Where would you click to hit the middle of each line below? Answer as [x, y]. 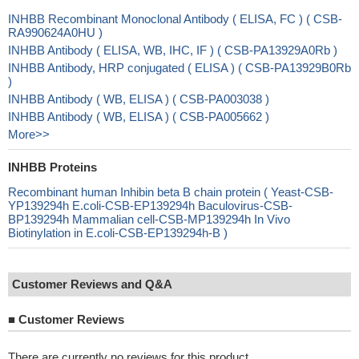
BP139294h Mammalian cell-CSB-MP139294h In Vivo [149, 219]
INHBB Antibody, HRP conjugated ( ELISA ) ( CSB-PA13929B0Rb [179, 68]
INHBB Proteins [52, 167]
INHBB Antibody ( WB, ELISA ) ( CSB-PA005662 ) [139, 117]
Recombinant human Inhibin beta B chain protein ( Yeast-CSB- [171, 192]
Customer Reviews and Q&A [92, 284]
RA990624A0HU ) [55, 32]
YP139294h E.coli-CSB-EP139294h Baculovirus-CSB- [150, 206]
